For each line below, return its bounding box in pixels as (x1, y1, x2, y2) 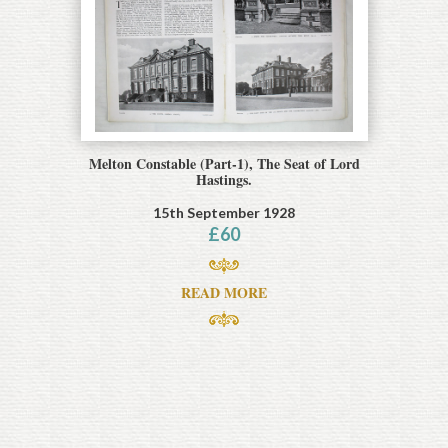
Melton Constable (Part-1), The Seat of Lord (88, 152, 360, 174)
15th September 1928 (153, 203, 295, 221)
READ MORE (181, 281, 267, 303)
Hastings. (196, 168, 252, 190)
